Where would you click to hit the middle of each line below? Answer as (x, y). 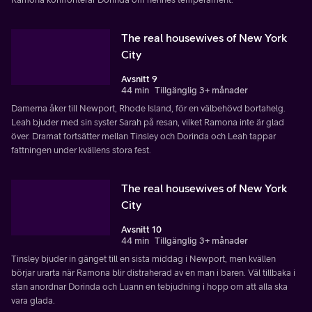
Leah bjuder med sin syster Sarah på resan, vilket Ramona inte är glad (148, 122)
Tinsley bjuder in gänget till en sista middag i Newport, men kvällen (143, 258)
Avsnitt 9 (139, 79)
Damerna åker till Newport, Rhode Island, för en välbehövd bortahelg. (148, 108)
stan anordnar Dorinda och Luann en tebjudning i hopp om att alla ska (149, 286)
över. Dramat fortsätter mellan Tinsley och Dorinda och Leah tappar (143, 136)
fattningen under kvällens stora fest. (81, 150)
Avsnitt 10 (141, 229)
